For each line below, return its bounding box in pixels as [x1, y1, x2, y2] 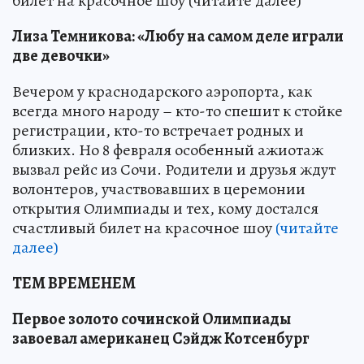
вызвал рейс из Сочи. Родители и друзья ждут [12, 158, 336, 181]
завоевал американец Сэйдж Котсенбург [12, 327, 310, 350]
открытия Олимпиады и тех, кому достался [12, 197, 318, 220]
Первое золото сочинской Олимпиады [12, 308, 291, 331]
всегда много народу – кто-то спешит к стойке [12, 100, 343, 123]
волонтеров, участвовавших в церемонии [12, 178, 305, 201]
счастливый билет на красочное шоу [12, 217, 275, 240]
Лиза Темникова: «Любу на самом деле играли [12, 25, 344, 48]
